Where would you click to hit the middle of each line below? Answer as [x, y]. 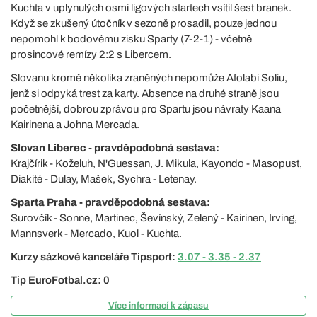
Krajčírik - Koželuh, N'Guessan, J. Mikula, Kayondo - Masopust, [156, 163]
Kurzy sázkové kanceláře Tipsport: [94, 257]
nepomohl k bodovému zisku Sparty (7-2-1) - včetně [131, 39]
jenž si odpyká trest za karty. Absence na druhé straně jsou [145, 93]
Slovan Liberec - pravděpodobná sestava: [115, 148]
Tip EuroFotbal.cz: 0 [60, 280]
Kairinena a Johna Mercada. [75, 124]
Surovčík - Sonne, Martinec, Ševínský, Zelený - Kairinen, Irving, [154, 218]
